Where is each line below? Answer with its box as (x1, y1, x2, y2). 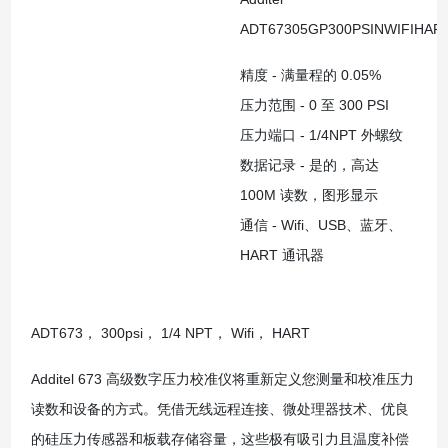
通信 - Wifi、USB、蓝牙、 (239, 216, 402, 233)
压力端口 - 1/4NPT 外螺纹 (239, 126, 403, 143)
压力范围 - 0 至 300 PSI (239, 96, 389, 113)
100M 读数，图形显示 (239, 186, 378, 203)
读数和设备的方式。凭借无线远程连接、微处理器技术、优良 (30, 400, 409, 417)
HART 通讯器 (239, 246, 324, 263)
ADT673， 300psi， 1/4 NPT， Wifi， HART (30, 324, 310, 341)
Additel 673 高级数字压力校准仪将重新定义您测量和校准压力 (30, 370, 414, 387)
